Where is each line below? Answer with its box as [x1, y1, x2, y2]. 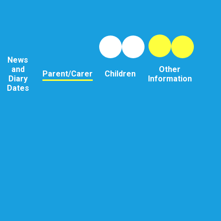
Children [105, 69, 136, 79]
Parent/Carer [42, 69, 93, 79]
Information [147, 74, 192, 83]
